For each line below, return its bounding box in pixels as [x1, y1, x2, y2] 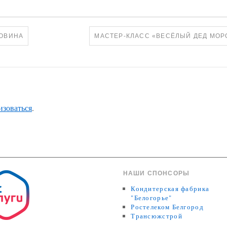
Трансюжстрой [131, 211, 182, 221]
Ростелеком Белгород [131, 202, 204, 212]
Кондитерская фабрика [131, 184, 210, 194]
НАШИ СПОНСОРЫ [123, 170, 190, 177]
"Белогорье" [131, 193, 172, 203]
